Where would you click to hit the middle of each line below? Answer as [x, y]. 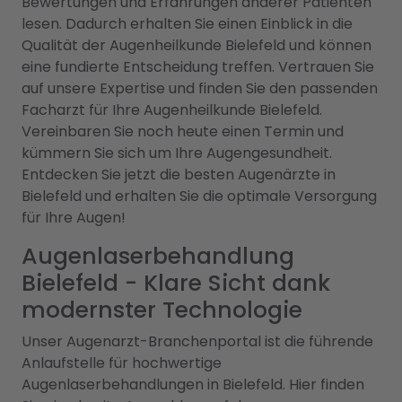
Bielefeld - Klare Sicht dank [176, 283]
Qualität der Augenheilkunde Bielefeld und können [197, 45]
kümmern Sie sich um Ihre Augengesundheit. [177, 153]
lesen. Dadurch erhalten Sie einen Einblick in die [187, 24]
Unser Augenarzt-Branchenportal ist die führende [197, 341]
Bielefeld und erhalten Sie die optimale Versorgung [199, 196]
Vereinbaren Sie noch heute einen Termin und [183, 131]
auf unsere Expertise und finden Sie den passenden [200, 88]
